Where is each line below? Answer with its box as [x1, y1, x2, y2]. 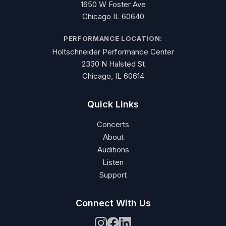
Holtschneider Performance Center [52, 47, 174, 56]
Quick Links [87, 99, 139, 109]
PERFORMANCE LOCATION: [64, 34, 162, 42]
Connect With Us [75, 198, 151, 208]
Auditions [97, 145, 129, 154]
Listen [102, 157, 124, 167]
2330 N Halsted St [81, 59, 145, 69]
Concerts [97, 120, 129, 129]
